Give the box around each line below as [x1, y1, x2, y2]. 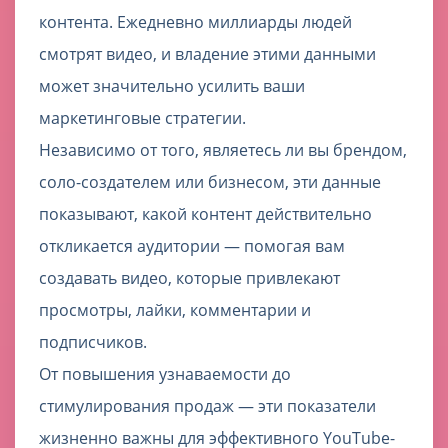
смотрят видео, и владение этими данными [39, 43, 376, 66]
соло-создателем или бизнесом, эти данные [39, 171, 381, 194]
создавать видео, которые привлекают [39, 267, 340, 290]
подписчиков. [39, 331, 147, 354]
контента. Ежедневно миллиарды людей [39, 11, 352, 34]
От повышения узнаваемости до [39, 363, 291, 386]
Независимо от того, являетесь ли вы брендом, [39, 139, 407, 162]
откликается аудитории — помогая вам [39, 235, 345, 258]
